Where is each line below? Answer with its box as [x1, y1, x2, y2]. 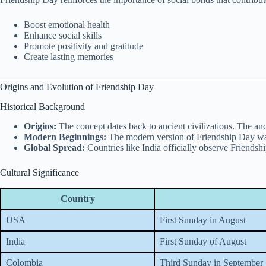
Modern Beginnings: [24, 131, 106, 142]
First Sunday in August [160, 214, 246, 225]
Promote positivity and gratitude [24, 41, 143, 52]
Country [60, 193, 95, 204]
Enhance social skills [24, 30, 102, 41]
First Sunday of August [160, 236, 246, 246]
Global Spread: [24, 142, 85, 153]
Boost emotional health [24, 20, 110, 30]
